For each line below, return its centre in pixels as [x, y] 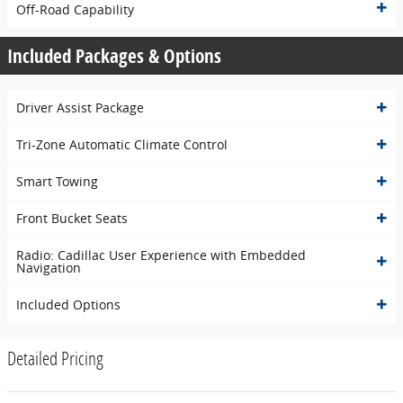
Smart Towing [57, 181]
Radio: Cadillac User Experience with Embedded [161, 255]
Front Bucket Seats [72, 218]
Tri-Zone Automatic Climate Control [122, 144]
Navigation [49, 267]
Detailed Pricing [55, 358]
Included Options [68, 304]
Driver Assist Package [80, 107]
